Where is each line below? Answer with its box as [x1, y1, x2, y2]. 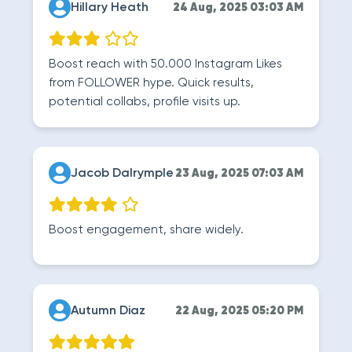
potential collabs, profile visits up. [49, 96, 240, 108]
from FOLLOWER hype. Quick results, [49, 77, 254, 89]
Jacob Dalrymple [71, 167, 174, 180]
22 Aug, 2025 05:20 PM [175, 306, 303, 317]
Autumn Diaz [71, 305, 145, 317]
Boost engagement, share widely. [49, 224, 244, 236]
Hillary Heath [71, 2, 148, 14]
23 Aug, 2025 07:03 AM [175, 168, 303, 179]
